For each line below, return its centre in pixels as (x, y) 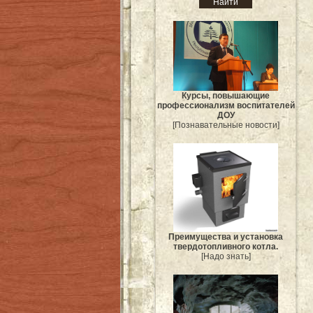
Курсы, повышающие (226, 95)
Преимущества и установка (226, 237)
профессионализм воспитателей (226, 105)
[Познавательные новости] (226, 125)
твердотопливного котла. (226, 247)
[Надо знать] (226, 257)
